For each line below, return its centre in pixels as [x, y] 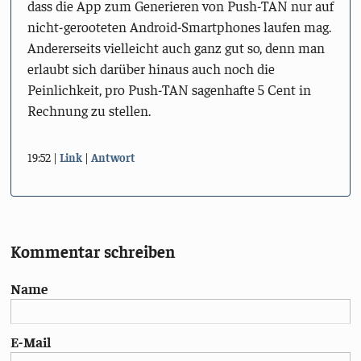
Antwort [113, 158]
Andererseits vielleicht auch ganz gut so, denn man [176, 48]
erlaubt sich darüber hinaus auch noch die [151, 69]
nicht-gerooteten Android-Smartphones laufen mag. [179, 27]
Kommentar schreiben [93, 251]
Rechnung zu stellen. [89, 111]
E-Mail [31, 342]
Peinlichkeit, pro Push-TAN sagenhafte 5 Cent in [169, 90]
